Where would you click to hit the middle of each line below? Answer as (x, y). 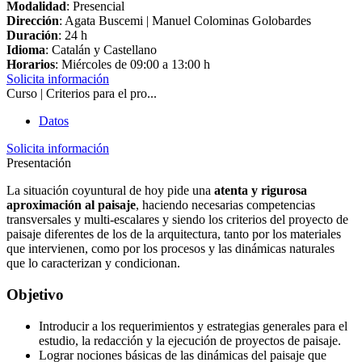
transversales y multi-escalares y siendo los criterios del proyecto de (177, 220)
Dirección (33, 21)
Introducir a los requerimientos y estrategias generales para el (193, 326)
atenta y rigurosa (261, 191)
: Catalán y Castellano (101, 50)
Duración (32, 36)
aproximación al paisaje (71, 205)
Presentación (39, 163)
